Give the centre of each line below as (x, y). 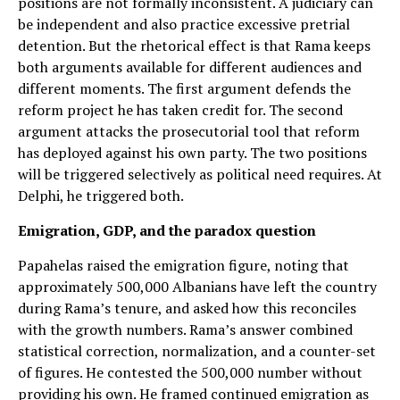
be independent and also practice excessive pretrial (184, 24)
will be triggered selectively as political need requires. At (200, 174)
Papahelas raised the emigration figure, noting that (183, 265)
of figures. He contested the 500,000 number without (190, 372)
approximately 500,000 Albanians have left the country (197, 286)
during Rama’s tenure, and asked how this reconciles (187, 308)
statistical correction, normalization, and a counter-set (197, 350)
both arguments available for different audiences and (190, 67)
